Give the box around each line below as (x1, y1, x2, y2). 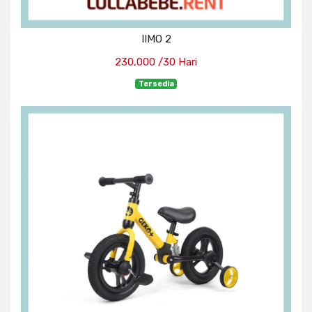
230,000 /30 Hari (115, 55, 197, 68)
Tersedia (138, 79, 174, 88)
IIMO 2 (141, 32, 171, 45)
